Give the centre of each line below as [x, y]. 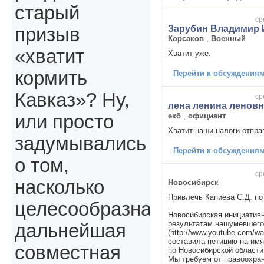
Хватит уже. [189, 53]
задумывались [80, 144]
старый [47, 13]
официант [207, 115]
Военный [228, 38]
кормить [51, 79]
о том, [42, 166]
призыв [47, 35]
